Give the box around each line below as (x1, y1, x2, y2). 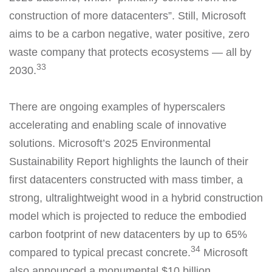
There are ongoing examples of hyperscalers (9, 100, 225, 113)
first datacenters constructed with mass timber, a (9, 173, 243, 186)
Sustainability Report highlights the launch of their (9, 155, 248, 168)
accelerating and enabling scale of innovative (9, 118, 226, 131)
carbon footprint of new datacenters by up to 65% (9, 228, 247, 240)
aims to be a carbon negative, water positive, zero (9, 27, 250, 40)
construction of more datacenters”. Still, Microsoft (9, 9, 246, 22)
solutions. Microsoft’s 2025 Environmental (9, 137, 211, 149)
